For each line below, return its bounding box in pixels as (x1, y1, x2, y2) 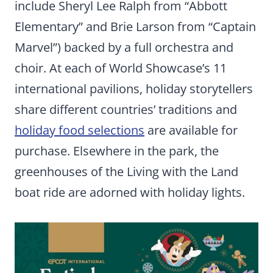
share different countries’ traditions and (15, 101, 237, 118)
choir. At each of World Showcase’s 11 (15, 60, 227, 76)
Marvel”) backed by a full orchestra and (15, 39, 233, 55)
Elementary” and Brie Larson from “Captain (15, 18, 256, 35)
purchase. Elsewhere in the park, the (15, 143, 219, 159)
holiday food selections (15, 122, 144, 138)
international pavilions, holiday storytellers (15, 80, 253, 97)
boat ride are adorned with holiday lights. (15, 184, 245, 200)
